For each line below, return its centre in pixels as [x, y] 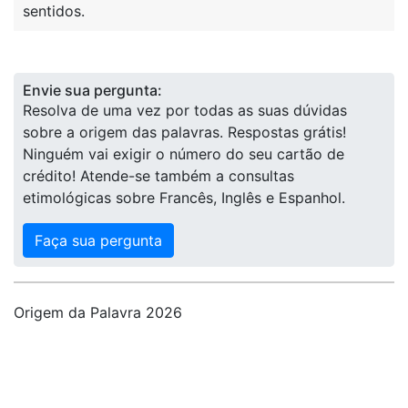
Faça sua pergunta [98, 240]
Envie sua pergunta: [92, 90]
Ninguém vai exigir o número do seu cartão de [184, 154]
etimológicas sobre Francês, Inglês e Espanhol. [184, 198]
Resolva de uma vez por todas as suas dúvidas [185, 110]
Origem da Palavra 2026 [98, 312]
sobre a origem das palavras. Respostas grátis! [184, 132]
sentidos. [54, 11]
